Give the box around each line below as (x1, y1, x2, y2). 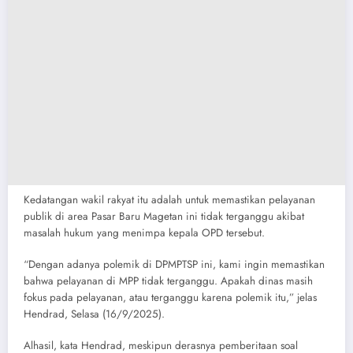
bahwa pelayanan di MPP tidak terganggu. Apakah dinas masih (24, 273, 313, 288)
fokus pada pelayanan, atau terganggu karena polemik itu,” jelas (24, 289, 317, 305)
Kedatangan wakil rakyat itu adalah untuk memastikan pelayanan (24, 191, 315, 207)
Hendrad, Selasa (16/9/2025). (24, 306, 165, 321)
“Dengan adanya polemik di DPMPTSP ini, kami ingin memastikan (24, 256, 325, 272)
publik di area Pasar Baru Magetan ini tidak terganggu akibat (24, 208, 304, 224)
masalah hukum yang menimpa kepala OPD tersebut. (24, 225, 265, 240)
